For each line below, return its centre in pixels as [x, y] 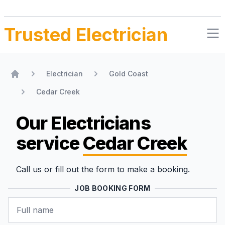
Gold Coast [129, 74]
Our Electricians [83, 123]
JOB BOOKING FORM [113, 188]
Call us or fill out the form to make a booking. [103, 169]
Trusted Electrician [86, 35]
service [49, 143]
